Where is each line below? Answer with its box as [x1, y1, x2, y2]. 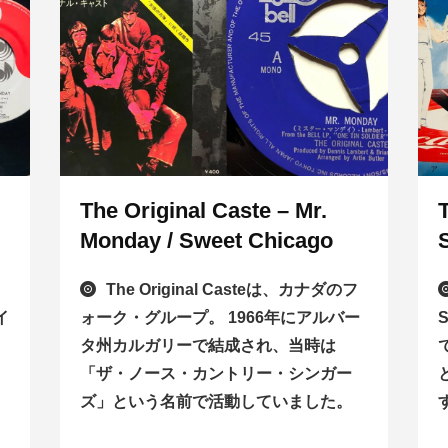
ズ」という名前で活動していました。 [79, 393, 352, 411]
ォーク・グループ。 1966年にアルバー [79, 309, 360, 327]
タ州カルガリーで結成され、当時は [79, 337, 336, 355]
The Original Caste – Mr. [79, 198, 327, 224]
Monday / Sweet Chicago [79, 228, 333, 254]
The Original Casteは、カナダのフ [105, 281, 358, 299]
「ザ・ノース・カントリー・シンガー [79, 365, 352, 383]
